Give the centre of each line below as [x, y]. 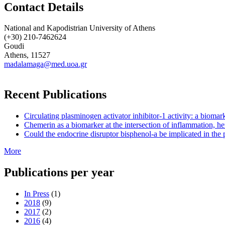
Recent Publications [55, 95]
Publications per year [59, 173]
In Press [37, 194]
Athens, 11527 [27, 55]
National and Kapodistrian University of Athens [80, 28]
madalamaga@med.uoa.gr [45, 64]
